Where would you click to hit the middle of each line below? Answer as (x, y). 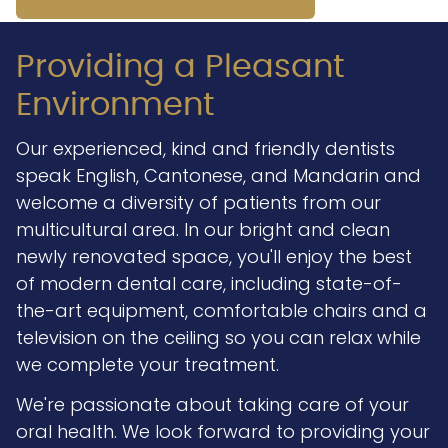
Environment (115, 105)
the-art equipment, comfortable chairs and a (221, 311)
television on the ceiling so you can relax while (218, 338)
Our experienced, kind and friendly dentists (205, 149)
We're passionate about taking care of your (212, 405)
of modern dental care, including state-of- (208, 284)
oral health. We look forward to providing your (222, 432)
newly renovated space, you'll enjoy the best (213, 257)
